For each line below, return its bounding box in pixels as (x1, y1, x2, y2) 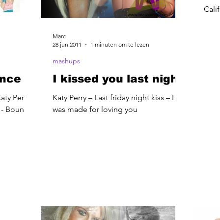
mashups (53, 56, 80, 65)
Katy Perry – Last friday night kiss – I (53, 92, 174, 102)
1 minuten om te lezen (90, 40, 149, 48)
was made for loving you (53, 104, 137, 114)
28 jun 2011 (53, 40, 82, 48)
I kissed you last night (53, 72, 183, 85)
